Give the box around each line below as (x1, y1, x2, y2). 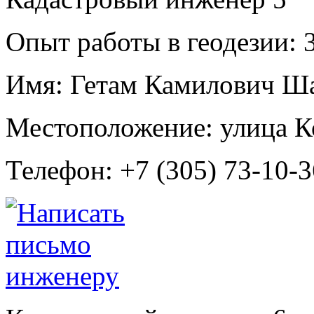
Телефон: (6, 154, 113, 185)
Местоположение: (6, 111, 213, 142)
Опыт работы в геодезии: (6, 26, 296, 57)
